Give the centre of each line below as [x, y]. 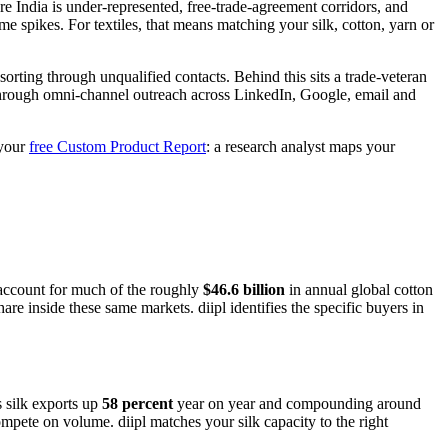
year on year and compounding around [297, 403]
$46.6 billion [244, 290]
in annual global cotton [359, 290]
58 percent [137, 403]
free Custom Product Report [117, 146]
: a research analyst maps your [300, 146]
